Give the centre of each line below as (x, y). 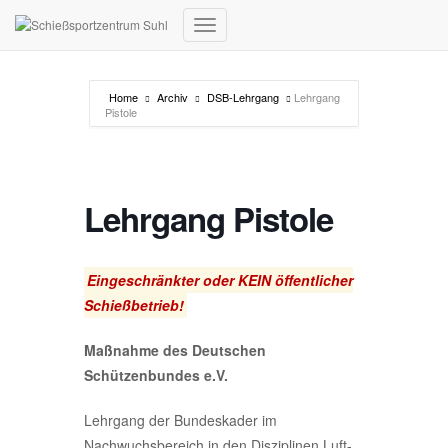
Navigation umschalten (276, 41)
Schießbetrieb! (134, 305)
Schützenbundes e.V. (156, 375)
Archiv (172, 97)
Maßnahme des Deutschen (175, 350)
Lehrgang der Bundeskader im (180, 420)
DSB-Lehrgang (243, 97)
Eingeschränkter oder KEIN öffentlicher (219, 280)
